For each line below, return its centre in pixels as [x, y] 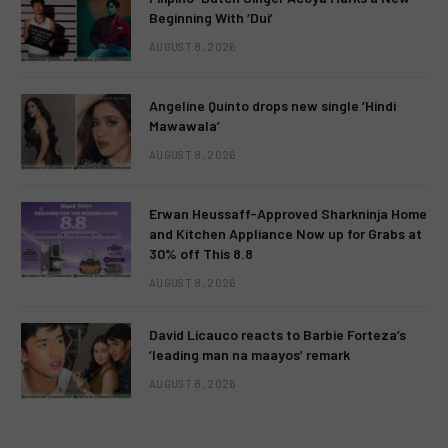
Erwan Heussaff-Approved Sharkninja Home [288, 213]
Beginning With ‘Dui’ [211, 17]
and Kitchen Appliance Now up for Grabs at [285, 233]
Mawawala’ [184, 125]
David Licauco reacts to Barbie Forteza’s [277, 334]
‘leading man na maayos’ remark [249, 354]
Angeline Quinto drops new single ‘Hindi [272, 105]
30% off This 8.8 [201, 253]
